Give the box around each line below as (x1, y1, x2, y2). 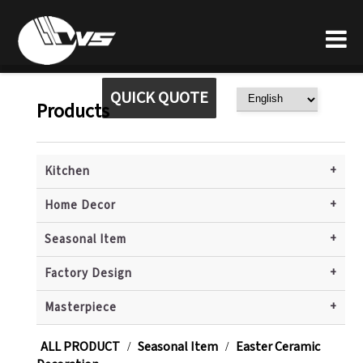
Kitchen (44, 162, 90, 180)
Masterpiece (44, 298, 117, 316)
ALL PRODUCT (40, 337, 120, 356)
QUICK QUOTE (110, 87, 208, 109)
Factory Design (44, 264, 132, 282)
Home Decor (44, 196, 116, 214)
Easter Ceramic (235, 337, 320, 356)
